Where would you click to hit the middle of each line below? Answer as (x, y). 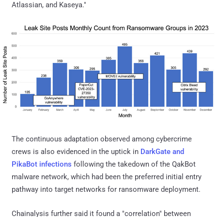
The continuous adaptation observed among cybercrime (102, 139)
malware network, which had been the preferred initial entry (107, 177)
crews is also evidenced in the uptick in (76, 151)
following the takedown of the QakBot (134, 164)
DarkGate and (162, 151)
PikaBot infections (42, 164)
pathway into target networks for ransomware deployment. (106, 189)
